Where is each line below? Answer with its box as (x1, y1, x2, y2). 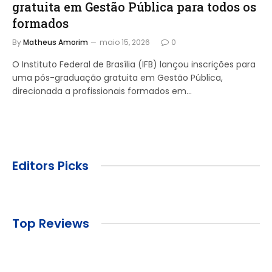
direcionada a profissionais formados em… (12, 84, 192, 97)
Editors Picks (12, 157, 89, 174)
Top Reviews (12, 214, 89, 232)
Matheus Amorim (23, 36, 88, 47)
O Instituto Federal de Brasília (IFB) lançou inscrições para (12, 58, 256, 70)
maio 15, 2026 (100, 36, 150, 47)
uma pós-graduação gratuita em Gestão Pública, (12, 71, 223, 84)
